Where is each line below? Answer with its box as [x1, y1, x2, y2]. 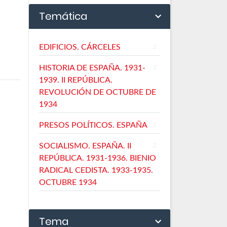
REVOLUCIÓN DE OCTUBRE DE [39, 88, 156, 96]
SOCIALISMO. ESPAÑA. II [39, 141, 131, 150]
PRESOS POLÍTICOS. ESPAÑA [39, 121, 147, 129]
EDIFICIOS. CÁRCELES [39, 43, 121, 51]
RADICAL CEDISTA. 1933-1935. [39, 166, 153, 174]
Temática [39, 9, 87, 23]
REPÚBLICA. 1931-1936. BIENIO [39, 154, 156, 162]
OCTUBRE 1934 [39, 178, 97, 186]
